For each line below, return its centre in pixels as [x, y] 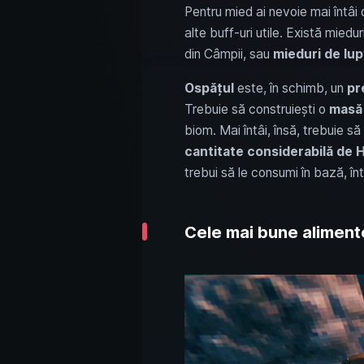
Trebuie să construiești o [256, 109]
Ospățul [209, 88]
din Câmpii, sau [228, 54]
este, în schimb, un [290, 88]
